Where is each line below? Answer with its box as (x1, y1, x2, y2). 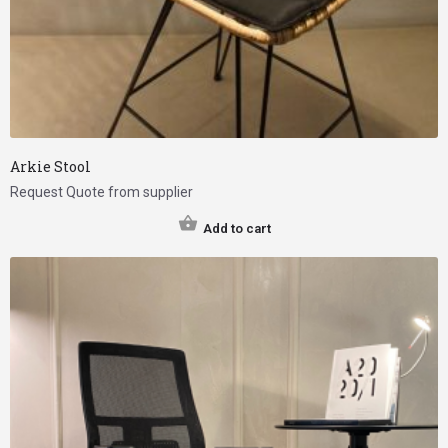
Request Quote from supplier (10, 183, 193, 200)
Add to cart (202, 220, 271, 236)
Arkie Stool (10, 156, 91, 176)
